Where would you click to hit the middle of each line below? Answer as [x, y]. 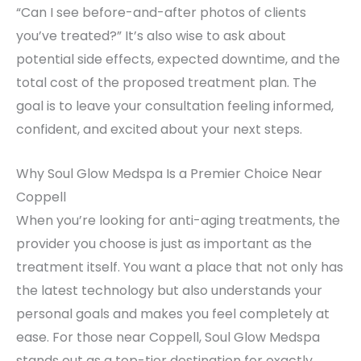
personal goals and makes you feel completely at [173, 314]
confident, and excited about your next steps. [159, 130]
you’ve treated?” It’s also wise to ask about [151, 36]
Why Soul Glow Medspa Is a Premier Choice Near [169, 174]
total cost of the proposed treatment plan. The [166, 83]
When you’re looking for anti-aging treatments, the [178, 221]
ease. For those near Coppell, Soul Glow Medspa [168, 338]
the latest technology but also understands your [169, 291]
